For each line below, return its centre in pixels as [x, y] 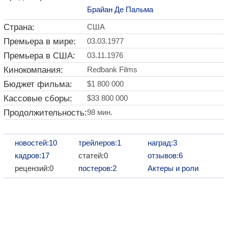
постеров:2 [97, 168]
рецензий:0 [34, 168]
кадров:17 [32, 156]
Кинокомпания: [33, 70]
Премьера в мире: [40, 41]
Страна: [19, 27]
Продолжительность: [45, 113]
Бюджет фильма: [38, 84]
